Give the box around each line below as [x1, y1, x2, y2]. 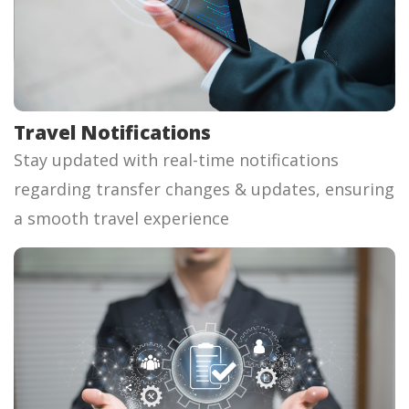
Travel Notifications [14, 120, 211, 146]
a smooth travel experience [14, 207, 229, 230]
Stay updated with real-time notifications [14, 149, 339, 172]
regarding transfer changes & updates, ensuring [14, 178, 394, 201]
